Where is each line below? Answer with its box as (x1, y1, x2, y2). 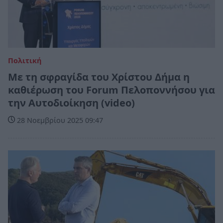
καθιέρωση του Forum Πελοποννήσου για (8, 83, 215, 97)
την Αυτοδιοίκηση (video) (8, 96, 135, 110)
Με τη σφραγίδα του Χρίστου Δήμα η (8, 70, 190, 84)
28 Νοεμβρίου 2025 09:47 (15, 115, 103, 125)
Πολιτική (8, 55, 41, 65)
